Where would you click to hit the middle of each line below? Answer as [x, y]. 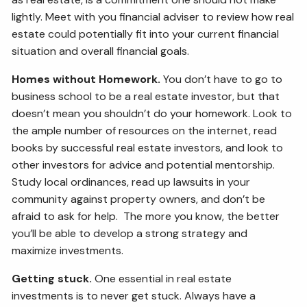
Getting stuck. [52, 278]
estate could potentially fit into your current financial [146, 34]
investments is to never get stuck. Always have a [134, 295]
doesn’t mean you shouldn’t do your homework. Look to [152, 113]
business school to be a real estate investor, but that [146, 96]
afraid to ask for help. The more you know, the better [146, 216]
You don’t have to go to [222, 79]
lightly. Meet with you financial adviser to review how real [153, 16]
